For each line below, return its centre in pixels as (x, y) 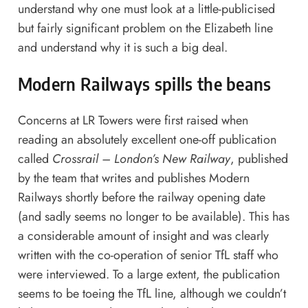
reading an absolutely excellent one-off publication (147, 140)
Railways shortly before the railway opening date (141, 198)
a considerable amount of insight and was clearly (143, 236)
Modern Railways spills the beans (144, 84)
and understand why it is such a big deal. (122, 47)
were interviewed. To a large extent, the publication (148, 275)
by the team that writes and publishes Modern (133, 178)
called (35, 159)
